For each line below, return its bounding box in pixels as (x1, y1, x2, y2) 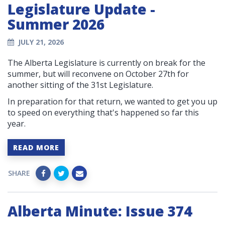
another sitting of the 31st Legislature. (8, 79, 153, 91)
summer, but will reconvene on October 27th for (8, 68, 189, 80)
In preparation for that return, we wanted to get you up (8, 96, 217, 107)
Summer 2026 (8, 15, 104, 34)
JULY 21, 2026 (18, 37, 64, 47)
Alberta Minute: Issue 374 (8, 201, 192, 221)
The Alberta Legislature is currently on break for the (8, 57, 205, 69)
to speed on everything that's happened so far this (8, 107, 199, 119)
